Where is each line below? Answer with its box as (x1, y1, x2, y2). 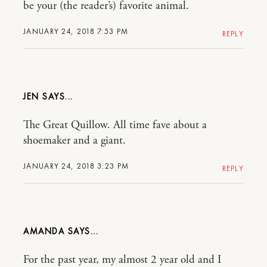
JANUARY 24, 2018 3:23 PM (23, 160, 129, 171)
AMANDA (23, 225, 68, 237)
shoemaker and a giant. (23, 133, 126, 148)
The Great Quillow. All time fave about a (23, 117, 207, 132)
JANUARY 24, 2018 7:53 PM (23, 26, 129, 36)
